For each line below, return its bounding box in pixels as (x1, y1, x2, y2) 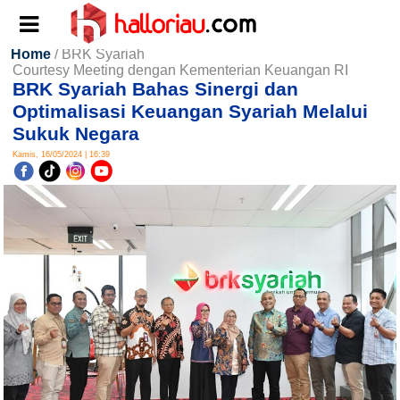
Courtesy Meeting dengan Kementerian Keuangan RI (12, 62, 348, 78)
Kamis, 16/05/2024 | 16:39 (12, 150, 110, 159)
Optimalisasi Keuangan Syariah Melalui (12, 101, 368, 122)
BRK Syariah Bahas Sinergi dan (12, 79, 298, 100)
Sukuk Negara (12, 123, 139, 145)
